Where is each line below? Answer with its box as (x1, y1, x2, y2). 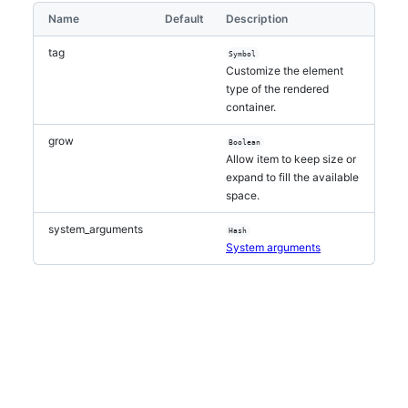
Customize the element (226, 64, 343, 77)
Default (165, 12, 204, 25)
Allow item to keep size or (226, 152, 356, 166)
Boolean (229, 138, 261, 147)
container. (226, 100, 276, 114)
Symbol (229, 49, 257, 58)
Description (226, 12, 288, 25)
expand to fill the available (226, 170, 359, 184)
